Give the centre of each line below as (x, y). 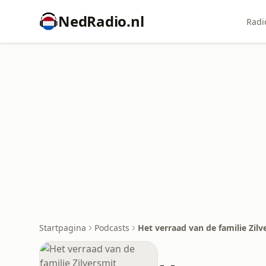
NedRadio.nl (101, 21)
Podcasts (112, 228)
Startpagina (63, 228)
